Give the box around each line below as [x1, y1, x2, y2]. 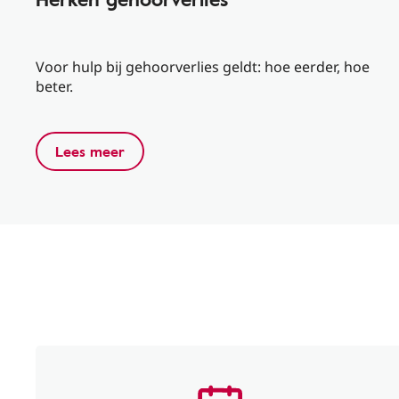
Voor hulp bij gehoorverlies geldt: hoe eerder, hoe [36, 57, 370, 77]
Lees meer [55, 141, 125, 162]
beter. [36, 77, 73, 96]
